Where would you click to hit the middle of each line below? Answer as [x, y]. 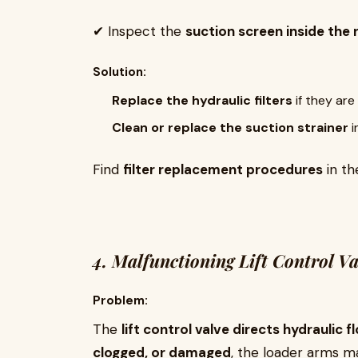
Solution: [119, 72]
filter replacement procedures [223, 169]
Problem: [120, 300]
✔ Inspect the [139, 31]
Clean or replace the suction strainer [230, 127]
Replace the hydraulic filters [202, 100]
